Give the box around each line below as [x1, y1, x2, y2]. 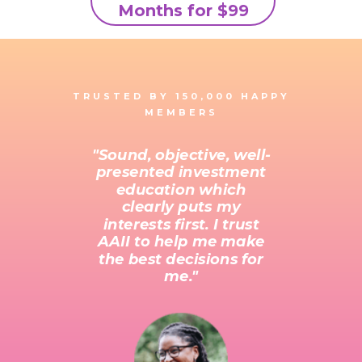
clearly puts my [121, 197, 241, 216]
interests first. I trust [103, 214, 259, 233]
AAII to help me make [97, 232, 265, 250]
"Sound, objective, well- [91, 145, 271, 163]
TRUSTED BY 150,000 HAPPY [72, 90, 290, 102]
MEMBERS [144, 107, 218, 118]
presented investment [95, 162, 267, 181]
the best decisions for [98, 249, 264, 267]
